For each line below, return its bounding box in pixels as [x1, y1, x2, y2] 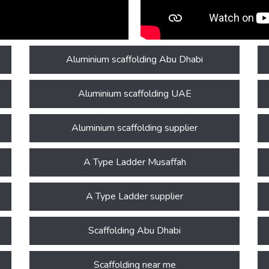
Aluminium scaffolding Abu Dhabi [66, 53, 203, 67]
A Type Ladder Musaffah [83, 156, 186, 169]
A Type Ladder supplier [86, 190, 183, 204]
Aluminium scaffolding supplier [71, 121, 198, 135]
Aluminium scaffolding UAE [77, 87, 192, 101]
